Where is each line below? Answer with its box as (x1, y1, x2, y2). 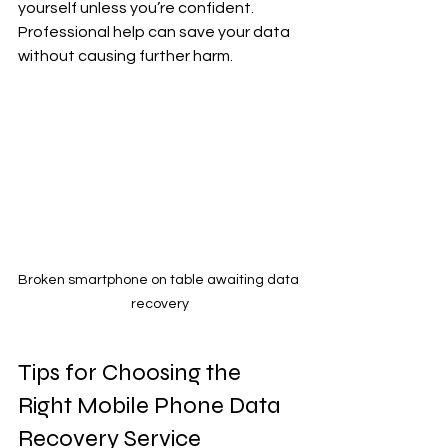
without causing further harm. (18, 48, 233, 65)
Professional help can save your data (18, 24, 293, 41)
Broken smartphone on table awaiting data (18, 273, 302, 288)
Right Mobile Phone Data (18, 391, 286, 421)
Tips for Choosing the (18, 358, 246, 388)
